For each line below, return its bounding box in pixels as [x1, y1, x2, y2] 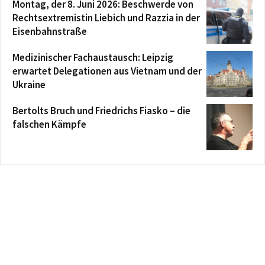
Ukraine [12, 78, 46, 92]
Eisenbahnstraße [12, 25, 87, 38]
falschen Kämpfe [12, 118, 86, 131]
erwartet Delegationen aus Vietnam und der [12, 64, 202, 78]
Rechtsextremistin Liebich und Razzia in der [12, 11, 200, 25]
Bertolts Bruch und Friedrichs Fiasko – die [12, 104, 190, 118]
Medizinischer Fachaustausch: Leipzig [12, 51, 173, 64]
